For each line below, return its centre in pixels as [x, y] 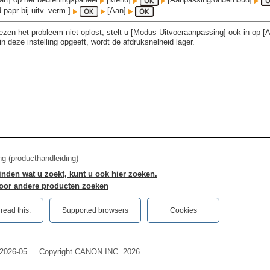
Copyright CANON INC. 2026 [89, 252]
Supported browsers [95, 210]
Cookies [183, 210]
